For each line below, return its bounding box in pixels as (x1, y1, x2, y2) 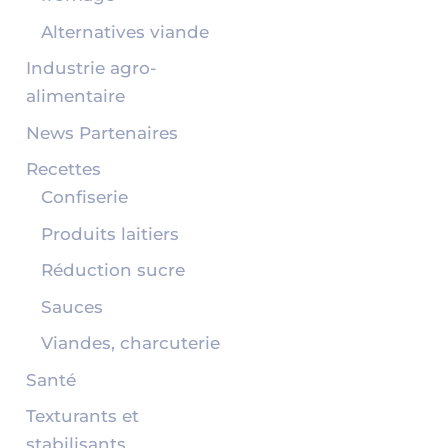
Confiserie (40, 187, 128, 208)
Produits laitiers (40, 223, 179, 244)
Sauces (40, 296, 103, 317)
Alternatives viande (40, 21, 209, 42)
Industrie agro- (25, 58, 157, 79)
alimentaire (25, 86, 125, 107)
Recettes (25, 159, 101, 180)
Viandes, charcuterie (40, 333, 220, 354)
